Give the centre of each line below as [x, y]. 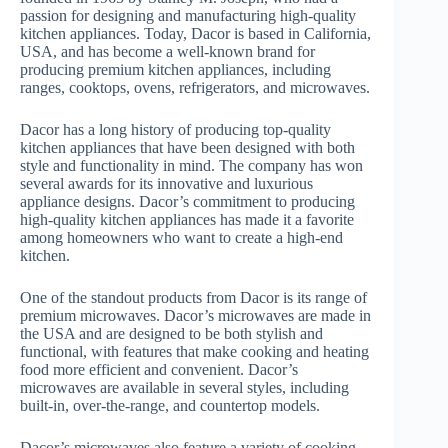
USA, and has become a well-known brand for [167, 52]
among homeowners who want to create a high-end [181, 238]
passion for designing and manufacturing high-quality [188, 16]
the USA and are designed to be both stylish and [171, 334]
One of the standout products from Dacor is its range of [193, 298]
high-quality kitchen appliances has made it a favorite [187, 220]
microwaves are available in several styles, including [184, 388]
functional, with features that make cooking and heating [194, 352]
